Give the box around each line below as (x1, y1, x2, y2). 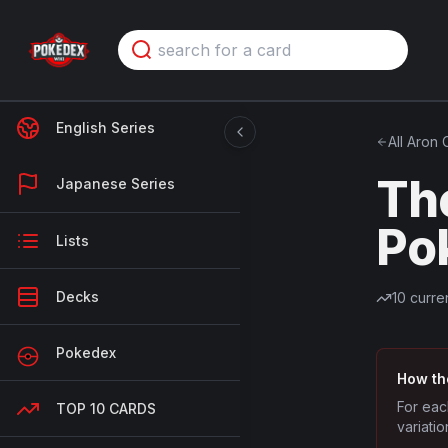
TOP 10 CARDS (56, 399, 156, 417)
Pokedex (56, 343, 116, 361)
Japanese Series (56, 175, 175, 192)
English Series (56, 119, 155, 136)
